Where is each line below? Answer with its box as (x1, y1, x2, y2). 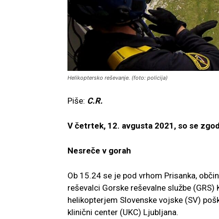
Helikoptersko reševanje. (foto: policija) (67, 74, 168, 82)
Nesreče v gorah (67, 146, 131, 156)
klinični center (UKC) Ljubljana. (67, 207, 178, 218)
